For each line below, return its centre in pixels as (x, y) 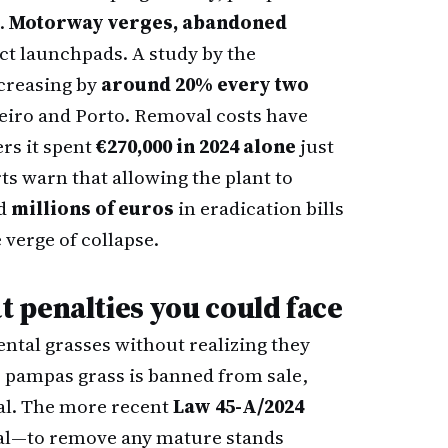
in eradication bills (259, 208)
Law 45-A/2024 (238, 406)
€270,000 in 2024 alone (196, 146)
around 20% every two (205, 84)
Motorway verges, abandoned (148, 22)
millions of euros (92, 208)
